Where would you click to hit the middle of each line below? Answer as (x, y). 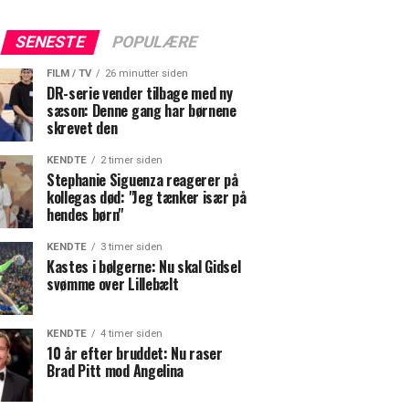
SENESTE (50, 42)
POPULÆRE (154, 42)
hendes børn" (85, 215)
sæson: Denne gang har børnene (142, 110)
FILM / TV (69, 73)
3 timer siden (131, 247)
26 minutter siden (147, 73)
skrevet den (82, 128)
